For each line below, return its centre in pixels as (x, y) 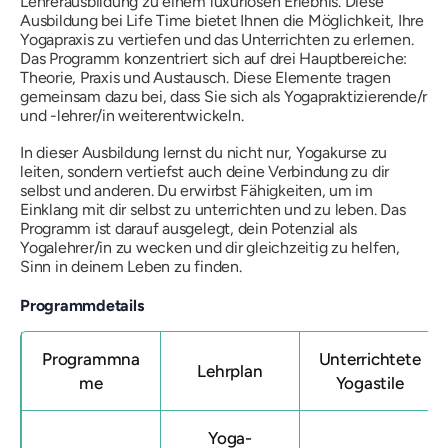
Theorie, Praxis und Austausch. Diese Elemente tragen (205, 77)
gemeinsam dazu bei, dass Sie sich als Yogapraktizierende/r (224, 96)
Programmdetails (82, 305)
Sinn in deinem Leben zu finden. (131, 266)
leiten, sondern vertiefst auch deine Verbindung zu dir (205, 171)
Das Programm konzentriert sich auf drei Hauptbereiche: (214, 58)
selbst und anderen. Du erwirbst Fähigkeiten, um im (197, 190)
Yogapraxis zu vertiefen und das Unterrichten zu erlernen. (217, 39)
